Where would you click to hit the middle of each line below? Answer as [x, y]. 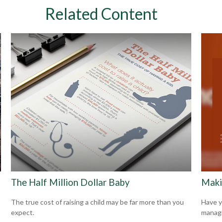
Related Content [101, 13]
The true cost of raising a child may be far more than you [98, 202]
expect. [23, 213]
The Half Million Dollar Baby [71, 182]
